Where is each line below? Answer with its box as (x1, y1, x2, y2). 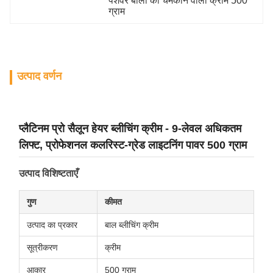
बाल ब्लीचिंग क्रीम (105, 220, 158, 230)
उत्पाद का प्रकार (27, 220, 77, 230)
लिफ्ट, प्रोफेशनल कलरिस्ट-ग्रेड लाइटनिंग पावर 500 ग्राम (19, 139, 247, 151)
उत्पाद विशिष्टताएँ (19, 168, 78, 179)
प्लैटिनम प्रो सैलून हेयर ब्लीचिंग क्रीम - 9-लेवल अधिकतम (19, 122, 241, 135)
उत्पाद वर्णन (17, 70, 62, 82)
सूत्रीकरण (27, 243, 58, 252)
